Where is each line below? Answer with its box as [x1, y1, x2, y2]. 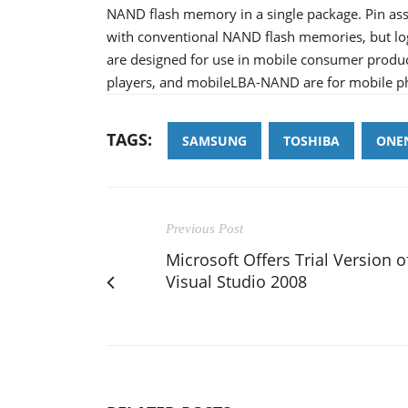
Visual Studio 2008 [166, 270, 307, 292]
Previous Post [166, 220, 243, 236]
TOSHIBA [283, 131, 340, 149]
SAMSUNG [182, 131, 247, 149]
